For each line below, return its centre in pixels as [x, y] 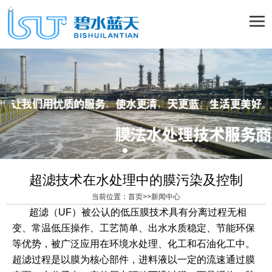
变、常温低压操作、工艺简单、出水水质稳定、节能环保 [133, 228]
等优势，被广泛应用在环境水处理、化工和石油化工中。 [133, 243]
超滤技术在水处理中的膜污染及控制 [136, 180]
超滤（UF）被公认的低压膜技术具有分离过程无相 [129, 212]
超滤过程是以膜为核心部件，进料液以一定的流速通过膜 [133, 259]
